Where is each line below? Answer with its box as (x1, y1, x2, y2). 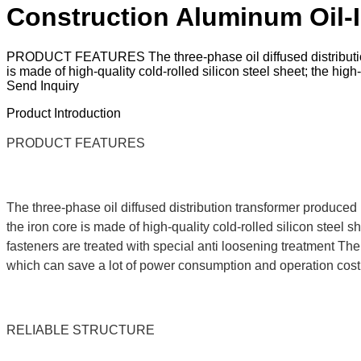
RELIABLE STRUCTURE (6, 322, 155, 337)
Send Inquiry (6, 78, 79, 93)
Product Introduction (6, 106, 121, 120)
